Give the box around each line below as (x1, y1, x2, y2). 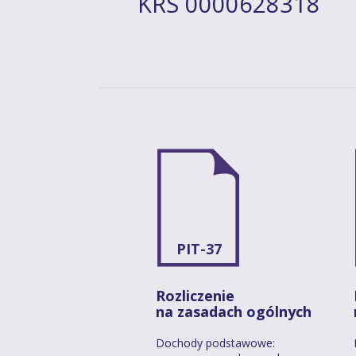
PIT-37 (176, 238, 222, 258)
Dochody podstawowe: (156, 335, 275, 350)
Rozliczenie (156, 285, 234, 305)
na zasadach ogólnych (156, 301, 311, 321)
